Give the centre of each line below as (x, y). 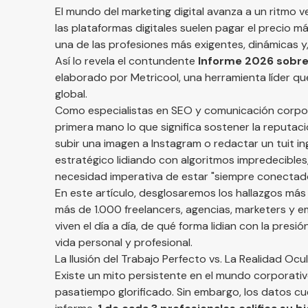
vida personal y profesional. (124, 242)
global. (71, 94)
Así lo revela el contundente (126, 61)
